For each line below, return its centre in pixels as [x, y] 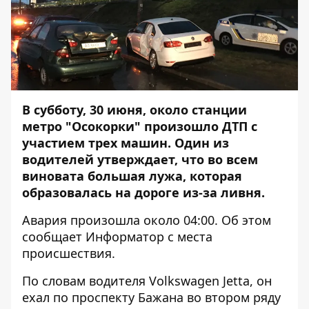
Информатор [125, 237]
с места [188, 237]
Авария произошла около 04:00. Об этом [147, 220]
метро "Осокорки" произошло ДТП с [140, 126]
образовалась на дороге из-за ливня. [143, 192]
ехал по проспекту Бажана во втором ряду [151, 297]
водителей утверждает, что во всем [140, 159]
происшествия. [69, 253]
